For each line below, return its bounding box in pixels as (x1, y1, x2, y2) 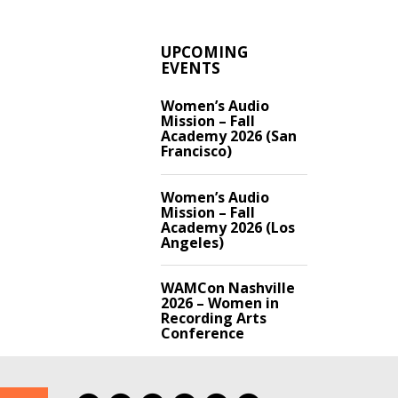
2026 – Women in (161, 293, 279, 314)
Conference (161, 323, 244, 344)
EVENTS (161, 58, 220, 79)
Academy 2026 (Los (161, 217, 295, 237)
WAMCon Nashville (161, 278, 295, 298)
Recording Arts (161, 308, 267, 329)
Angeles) (161, 232, 224, 252)
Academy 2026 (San (161, 126, 297, 147)
